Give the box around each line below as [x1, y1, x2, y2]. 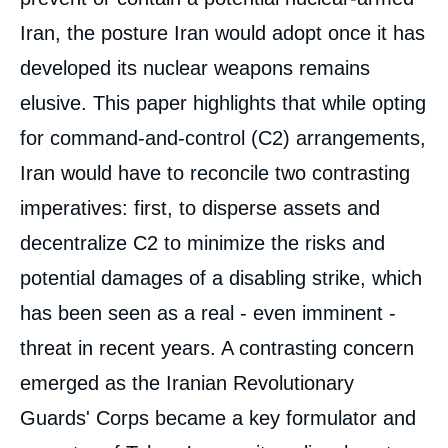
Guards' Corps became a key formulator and [20, 407, 416, 429]
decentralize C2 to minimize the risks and [20, 232, 385, 254]
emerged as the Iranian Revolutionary [20, 372, 354, 394]
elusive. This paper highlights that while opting [20, 92, 426, 114]
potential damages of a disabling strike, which [20, 267, 422, 289]
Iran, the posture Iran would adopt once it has [20, 22, 425, 44]
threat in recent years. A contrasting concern [20, 337, 414, 359]
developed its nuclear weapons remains [20, 57, 370, 79]
